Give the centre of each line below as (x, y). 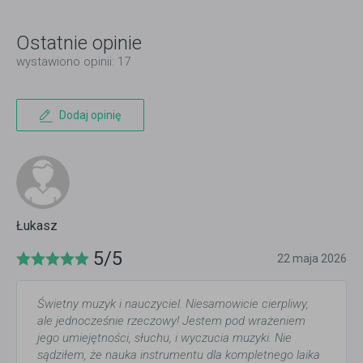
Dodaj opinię (90, 115)
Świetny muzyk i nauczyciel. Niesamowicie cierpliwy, (173, 303)
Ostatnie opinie (79, 43)
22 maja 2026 (312, 258)
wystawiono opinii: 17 (73, 61)
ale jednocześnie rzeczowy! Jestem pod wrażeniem (171, 320)
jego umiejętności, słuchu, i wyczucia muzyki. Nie (164, 337)
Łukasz (37, 225)
